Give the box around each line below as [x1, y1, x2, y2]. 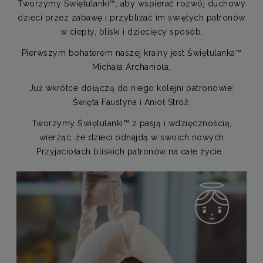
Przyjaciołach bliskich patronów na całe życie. [36, 146, 227, 156]
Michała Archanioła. [92, 62, 171, 72]
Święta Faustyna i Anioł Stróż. [72, 97, 191, 107]
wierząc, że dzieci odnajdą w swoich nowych [39, 132, 224, 142]
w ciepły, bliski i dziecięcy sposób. [60, 26, 203, 36]
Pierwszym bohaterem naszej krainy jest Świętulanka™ [21, 48, 242, 58]
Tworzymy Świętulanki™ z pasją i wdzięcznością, [31, 118, 232, 128]
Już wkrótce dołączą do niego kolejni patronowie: [29, 83, 234, 93]
